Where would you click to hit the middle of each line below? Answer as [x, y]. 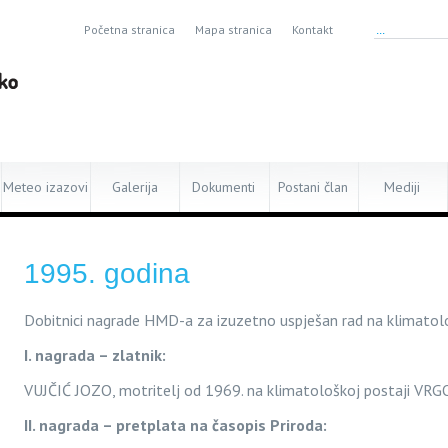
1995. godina [107, 273]
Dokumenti [224, 187]
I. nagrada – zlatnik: [95, 355]
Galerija [134, 187]
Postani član [313, 187]
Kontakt [312, 29]
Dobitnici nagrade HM [96, 320]
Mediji [402, 187]
